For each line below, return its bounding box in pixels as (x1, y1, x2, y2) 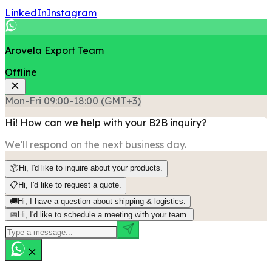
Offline (5, 66, 37, 79)
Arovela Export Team (5, 44, 104, 57)
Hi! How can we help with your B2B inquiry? (5, 117, 207, 129)
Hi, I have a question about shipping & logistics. (18, 197, 186, 206)
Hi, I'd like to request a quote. (18, 180, 121, 190)
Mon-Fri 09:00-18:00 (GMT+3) (5, 95, 141, 107)
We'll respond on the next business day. (5, 138, 186, 151)
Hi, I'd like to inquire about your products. (19, 163, 163, 173)
